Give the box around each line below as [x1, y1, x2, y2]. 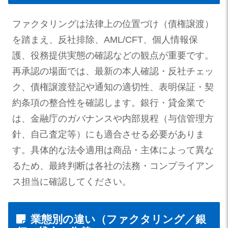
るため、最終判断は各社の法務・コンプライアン [12, 161, 214, 172]
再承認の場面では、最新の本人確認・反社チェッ [12, 66, 214, 77]
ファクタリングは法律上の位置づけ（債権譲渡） [12, 19, 214, 30]
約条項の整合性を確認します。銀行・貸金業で [12, 98, 205, 108]
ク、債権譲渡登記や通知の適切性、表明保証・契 [12, 82, 214, 93]
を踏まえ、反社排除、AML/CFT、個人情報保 [12, 35, 198, 45]
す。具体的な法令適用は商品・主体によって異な [12, 145, 214, 156]
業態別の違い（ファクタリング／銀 [31, 213, 206, 225]
